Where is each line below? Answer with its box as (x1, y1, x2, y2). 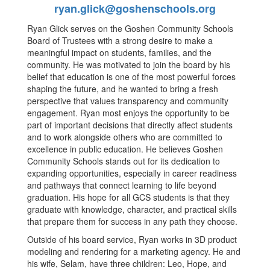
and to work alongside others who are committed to (27, 130, 222, 143)
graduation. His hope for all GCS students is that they (27, 190, 230, 203)
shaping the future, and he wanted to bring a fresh (27, 82, 218, 95)
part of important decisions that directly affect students (27, 118, 233, 131)
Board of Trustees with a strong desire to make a (27, 34, 213, 46)
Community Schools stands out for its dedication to (27, 154, 220, 167)
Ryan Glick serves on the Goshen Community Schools (27, 22, 233, 34)
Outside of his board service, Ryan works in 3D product (27, 233, 237, 245)
